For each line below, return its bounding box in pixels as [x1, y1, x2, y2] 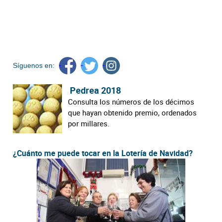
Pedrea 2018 [67, 84, 121, 96]
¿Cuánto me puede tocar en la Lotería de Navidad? [13, 147, 193, 159]
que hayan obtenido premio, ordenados [67, 107, 197, 117]
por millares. [67, 118, 110, 128]
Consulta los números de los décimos [67, 96, 194, 107]
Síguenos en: [13, 61, 55, 70]
